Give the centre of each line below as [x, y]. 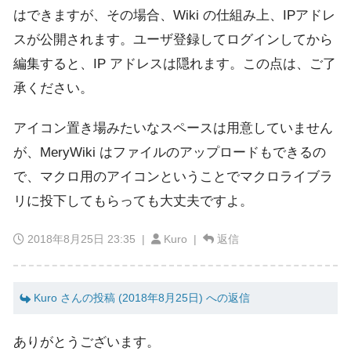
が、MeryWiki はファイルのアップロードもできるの [170, 153]
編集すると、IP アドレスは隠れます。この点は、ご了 [175, 63]
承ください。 [53, 88]
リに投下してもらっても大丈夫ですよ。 [133, 201]
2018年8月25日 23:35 [81, 239]
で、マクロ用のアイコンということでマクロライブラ [173, 177]
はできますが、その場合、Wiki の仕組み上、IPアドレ [174, 15]
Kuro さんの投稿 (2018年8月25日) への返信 [140, 298]
